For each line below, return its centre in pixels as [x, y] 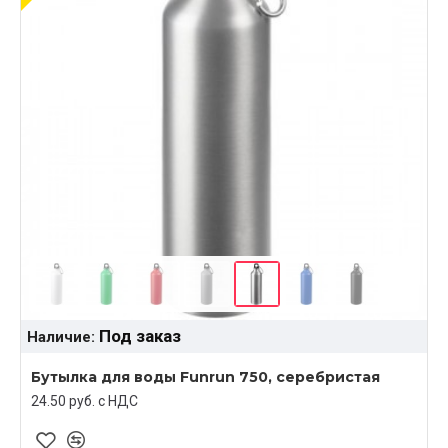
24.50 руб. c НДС [84, 400]
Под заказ [140, 335]
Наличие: [61, 336]
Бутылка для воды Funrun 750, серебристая [205, 376]
